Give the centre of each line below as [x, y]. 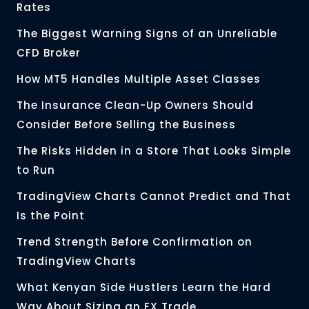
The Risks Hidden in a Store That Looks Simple [154, 151]
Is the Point [52, 216]
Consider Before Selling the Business [126, 125]
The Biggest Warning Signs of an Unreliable [147, 34]
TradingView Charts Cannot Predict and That [154, 197]
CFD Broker [49, 53]
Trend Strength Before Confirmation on [134, 242]
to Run [36, 170]
